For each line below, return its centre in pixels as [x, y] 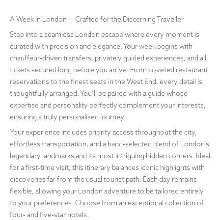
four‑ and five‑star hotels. [49, 214]
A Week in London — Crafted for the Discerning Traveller [97, 19]
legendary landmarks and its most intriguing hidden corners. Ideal [110, 155]
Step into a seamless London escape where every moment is [105, 34]
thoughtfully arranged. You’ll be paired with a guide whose [99, 93]
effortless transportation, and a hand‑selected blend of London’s [110, 144]
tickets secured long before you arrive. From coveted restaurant [109, 69]
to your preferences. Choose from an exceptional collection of [107, 203]
